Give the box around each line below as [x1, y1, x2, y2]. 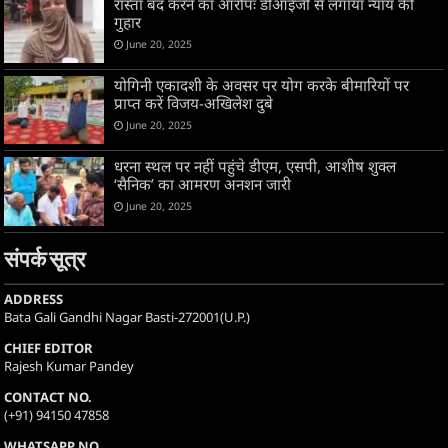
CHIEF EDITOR [4, 338, 94, 357]
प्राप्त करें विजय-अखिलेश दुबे [114, 93, 274, 114]
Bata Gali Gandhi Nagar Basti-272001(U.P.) [4, 307, 251, 326]
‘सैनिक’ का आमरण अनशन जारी [114, 174, 292, 195]
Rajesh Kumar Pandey [4, 356, 135, 375]
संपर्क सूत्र [4, 249, 87, 273]
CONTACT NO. [4, 387, 93, 406]
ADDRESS [4, 289, 64, 308]
